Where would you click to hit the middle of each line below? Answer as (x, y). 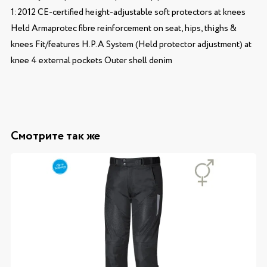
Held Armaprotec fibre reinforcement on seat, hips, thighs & (123, 28)
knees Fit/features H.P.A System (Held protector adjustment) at (131, 44)
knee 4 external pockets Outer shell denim (91, 60)
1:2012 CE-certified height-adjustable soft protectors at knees (128, 12)
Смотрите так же (55, 136)
